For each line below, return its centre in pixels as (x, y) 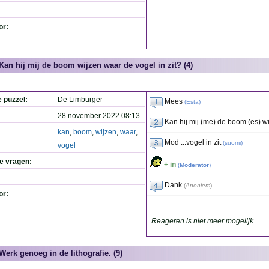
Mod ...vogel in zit (193, 142)
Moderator (194, 165)
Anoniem (198, 185)
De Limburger (80, 100)
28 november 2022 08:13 (99, 116)
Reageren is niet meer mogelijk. (203, 221)
